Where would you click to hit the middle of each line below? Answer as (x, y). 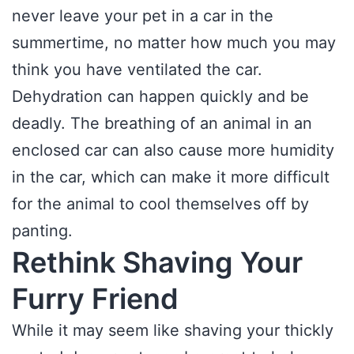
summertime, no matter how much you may (174, 43)
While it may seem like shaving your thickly (173, 330)
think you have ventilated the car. (139, 70)
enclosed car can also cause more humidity (173, 150)
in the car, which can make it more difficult (171, 177)
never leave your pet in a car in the (143, 16)
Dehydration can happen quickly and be (160, 96)
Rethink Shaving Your (157, 262)
